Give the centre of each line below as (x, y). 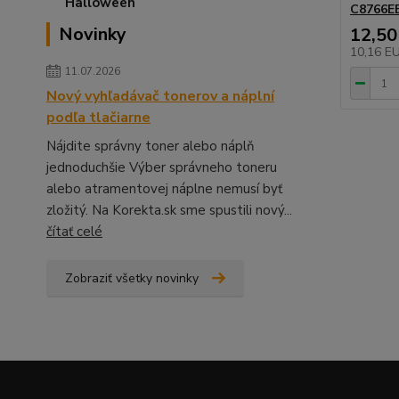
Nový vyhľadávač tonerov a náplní (160, 96)
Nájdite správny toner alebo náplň (151, 146)
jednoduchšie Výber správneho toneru (162, 167)
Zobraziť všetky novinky (132, 278)
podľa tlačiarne (98, 118)
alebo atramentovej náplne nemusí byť (164, 189)
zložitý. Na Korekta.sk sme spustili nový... (169, 210)
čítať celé (74, 232)
